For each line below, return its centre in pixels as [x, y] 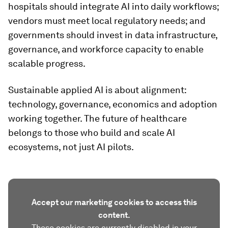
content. [114, 215]
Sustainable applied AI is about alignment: [97, 90]
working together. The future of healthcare [97, 118]
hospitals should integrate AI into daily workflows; [113, 6]
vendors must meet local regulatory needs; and [107, 21]
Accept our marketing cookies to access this [114, 202]
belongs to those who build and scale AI [92, 133]
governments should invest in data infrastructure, [113, 35]
